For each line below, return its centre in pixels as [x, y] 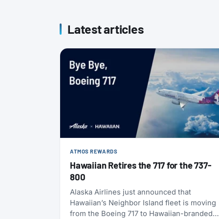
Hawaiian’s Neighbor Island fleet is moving [143, 203]
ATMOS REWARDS [94, 152]
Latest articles [106, 29]
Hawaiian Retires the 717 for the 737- [141, 165]
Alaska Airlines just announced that [131, 192]
